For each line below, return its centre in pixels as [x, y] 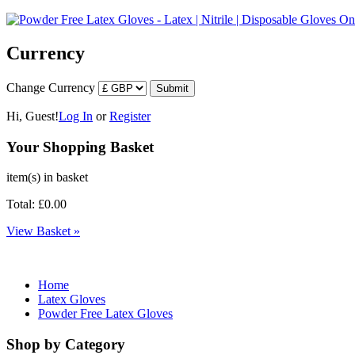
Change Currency [52, 87]
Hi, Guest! [32, 116]
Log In [76, 116]
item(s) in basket [47, 177]
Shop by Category [66, 344]
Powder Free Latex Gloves [105, 314]
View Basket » [43, 231]
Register [130, 116]
